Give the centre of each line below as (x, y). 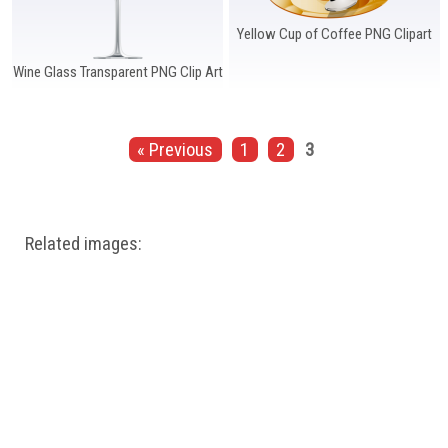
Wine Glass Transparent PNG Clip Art (117, 71)
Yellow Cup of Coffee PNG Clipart (334, 33)
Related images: (84, 243)
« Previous (175, 149)
